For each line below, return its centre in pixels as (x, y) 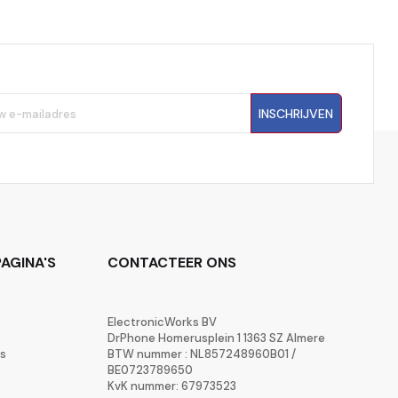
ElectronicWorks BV (162, 322)
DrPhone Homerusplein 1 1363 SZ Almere (216, 338)
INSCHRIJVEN (296, 113)
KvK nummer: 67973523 (172, 386)
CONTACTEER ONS (172, 262)
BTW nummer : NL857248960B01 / (202, 354)
